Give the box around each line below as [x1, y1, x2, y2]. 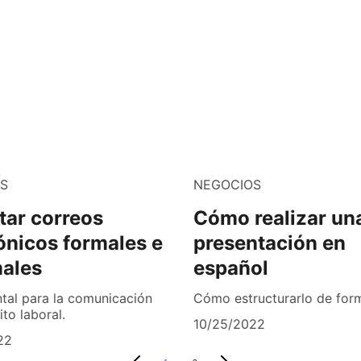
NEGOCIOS [193, 176, 261, 193]
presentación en [193, 231, 346, 255]
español [193, 256, 268, 280]
